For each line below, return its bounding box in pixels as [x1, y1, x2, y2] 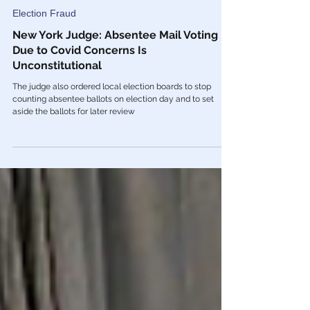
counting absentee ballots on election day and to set [12, 175, 214, 185]
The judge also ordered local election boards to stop [12, 163, 211, 172]
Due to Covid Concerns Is [12, 125, 147, 138]
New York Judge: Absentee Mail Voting [12, 109, 218, 122]
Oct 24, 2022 [12, 72, 59, 82]
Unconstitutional [12, 140, 102, 153]
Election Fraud [12, 89, 76, 100]
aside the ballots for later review [12, 188, 135, 197]
